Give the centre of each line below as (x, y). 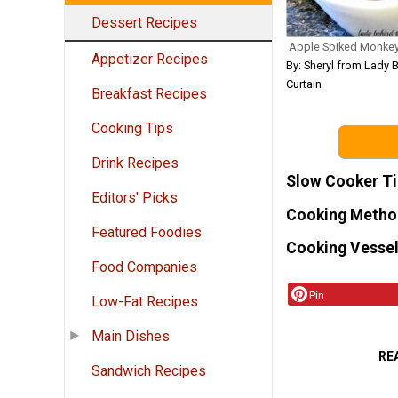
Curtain (304, 84)
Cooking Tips (132, 129)
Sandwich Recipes (149, 371)
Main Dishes (131, 337)
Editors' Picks (135, 198)
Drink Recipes (135, 163)
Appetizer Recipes (150, 60)
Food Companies (144, 267)
